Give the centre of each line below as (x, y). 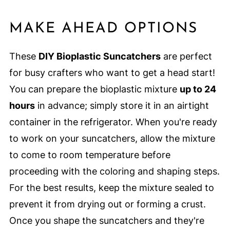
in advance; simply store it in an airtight (122, 106)
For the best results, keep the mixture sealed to (111, 188)
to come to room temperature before (90, 155)
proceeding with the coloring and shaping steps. (114, 171)
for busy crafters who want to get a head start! (112, 73)
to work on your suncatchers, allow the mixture (112, 139)
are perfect (186, 56)
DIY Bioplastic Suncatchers (99, 56)
